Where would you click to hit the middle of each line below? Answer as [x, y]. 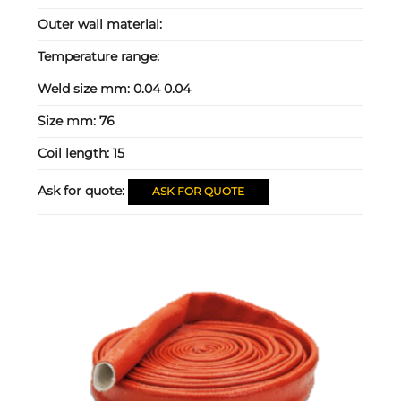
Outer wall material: [100, 25]
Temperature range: [99, 57]
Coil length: [76, 154]
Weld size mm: [86, 89]
